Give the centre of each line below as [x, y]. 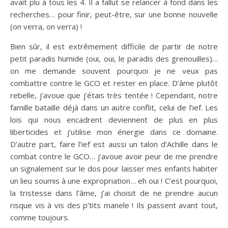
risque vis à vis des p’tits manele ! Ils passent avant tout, [114, 205]
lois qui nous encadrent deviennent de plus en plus [114, 120]
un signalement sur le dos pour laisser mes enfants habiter [114, 168]
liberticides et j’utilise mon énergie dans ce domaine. [114, 132]
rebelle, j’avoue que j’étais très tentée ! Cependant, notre [114, 95]
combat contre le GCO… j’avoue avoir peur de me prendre [114, 156]
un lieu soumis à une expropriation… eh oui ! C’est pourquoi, [114, 181]
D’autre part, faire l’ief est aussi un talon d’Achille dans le [114, 144]
